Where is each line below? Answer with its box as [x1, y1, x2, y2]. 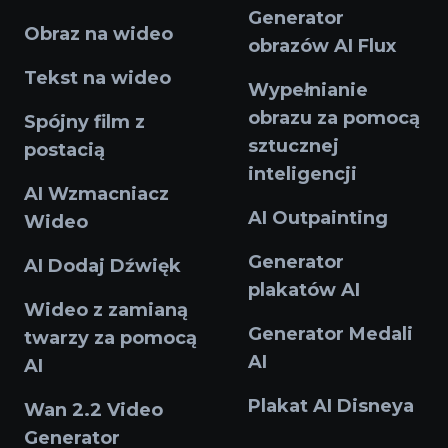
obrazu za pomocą [248, 107, 420, 130]
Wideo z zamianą [24, 299, 188, 322]
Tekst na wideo [24, 67, 171, 90]
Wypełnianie [248, 79, 368, 102]
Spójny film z [24, 111, 145, 134]
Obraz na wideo [24, 23, 173, 46]
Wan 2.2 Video [24, 399, 163, 422]
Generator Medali [248, 323, 413, 346]
